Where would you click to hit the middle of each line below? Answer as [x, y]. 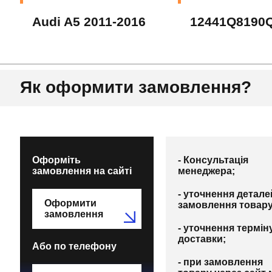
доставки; [202, 239]
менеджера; [206, 171]
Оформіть [56, 160]
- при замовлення [220, 262]
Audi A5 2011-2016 [89, 22]
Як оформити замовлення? [136, 87]
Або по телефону [74, 246]
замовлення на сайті [82, 171]
